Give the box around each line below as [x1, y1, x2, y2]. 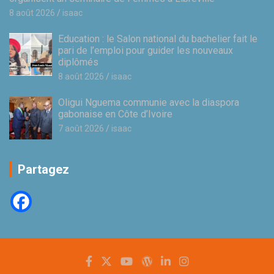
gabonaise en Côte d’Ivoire [58, 108, 172, 120]
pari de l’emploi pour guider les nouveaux [58, 45, 233, 57]
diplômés [58, 56, 98, 68]
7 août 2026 [58, 124, 104, 134]
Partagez [18, 162, 69, 177]
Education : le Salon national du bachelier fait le [58, 33, 257, 45]
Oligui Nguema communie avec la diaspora [58, 97, 239, 109]
